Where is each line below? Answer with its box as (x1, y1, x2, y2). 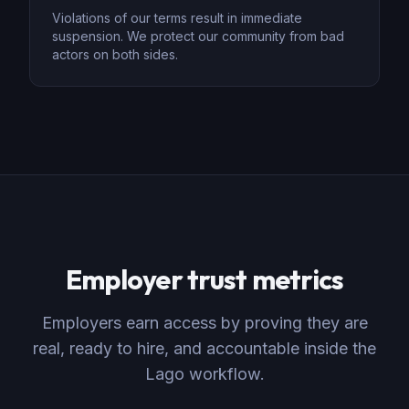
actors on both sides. (52, 47, 178, 62)
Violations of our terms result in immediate (52, 10, 302, 26)
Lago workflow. (144, 364, 265, 383)
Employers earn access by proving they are (41, 313, 368, 332)
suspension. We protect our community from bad (52, 28, 344, 44)
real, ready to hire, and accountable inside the (33, 339, 376, 358)
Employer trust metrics (65, 262, 344, 297)
